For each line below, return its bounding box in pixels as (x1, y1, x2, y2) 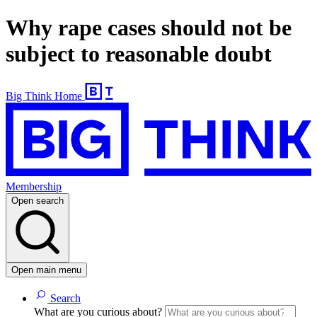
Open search (11, 195, 64, 207)
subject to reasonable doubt (6, 41, 272, 67)
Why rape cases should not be (6, 15, 292, 41)
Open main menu (11, 265, 81, 276)
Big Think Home (6, 89, 82, 102)
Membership (6, 180, 62, 193)
